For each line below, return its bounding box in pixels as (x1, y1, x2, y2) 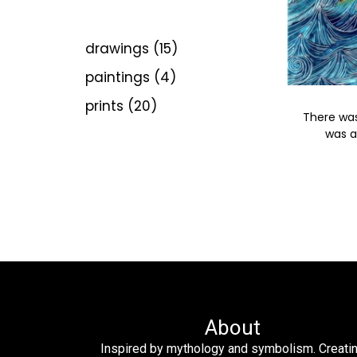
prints (85, 96, 124, 116)
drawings (85, 38, 149, 58)
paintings (85, 67, 150, 87)
